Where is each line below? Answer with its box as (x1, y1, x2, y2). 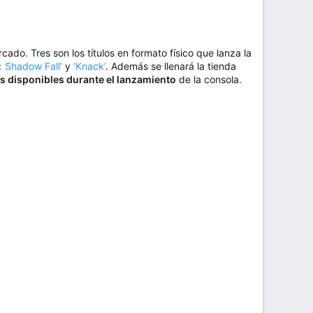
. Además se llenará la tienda (105, 60, 236, 73)
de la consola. (176, 73, 242, 86)
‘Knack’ (73, 60, 105, 73)
